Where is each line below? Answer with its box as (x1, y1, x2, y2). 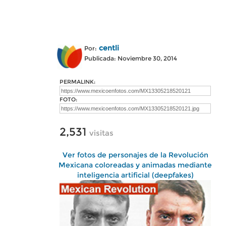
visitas (89, 128, 114, 138)
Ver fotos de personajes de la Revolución (62, 150, 208, 159)
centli (99, 43, 119, 52)
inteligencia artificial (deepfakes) (77, 171, 194, 180)
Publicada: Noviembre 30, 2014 (84, 54, 177, 62)
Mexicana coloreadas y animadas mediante (59, 160, 212, 169)
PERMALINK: (60, 78, 95, 85)
